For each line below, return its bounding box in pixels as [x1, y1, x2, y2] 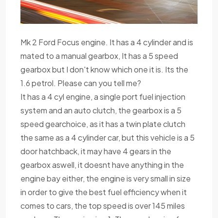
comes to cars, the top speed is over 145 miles [20, 200, 185, 211]
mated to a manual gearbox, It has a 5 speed [20, 50, 178, 61]
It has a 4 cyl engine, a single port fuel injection [20, 91, 185, 102]
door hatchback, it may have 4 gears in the [20, 145, 171, 156]
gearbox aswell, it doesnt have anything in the [20, 159, 184, 170]
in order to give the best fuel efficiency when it [20, 186, 187, 197]
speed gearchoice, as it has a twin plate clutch [20, 118, 185, 129]
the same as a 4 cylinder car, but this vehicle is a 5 [20, 132, 195, 143]
